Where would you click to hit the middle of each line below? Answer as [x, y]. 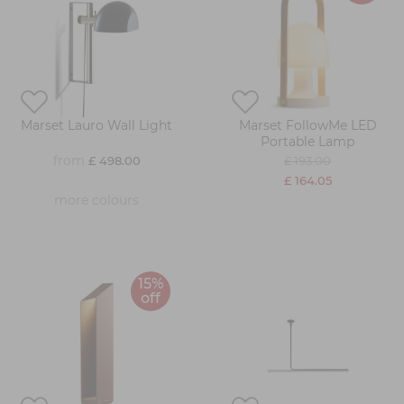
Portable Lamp [308, 142]
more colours [96, 201]
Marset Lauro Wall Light [96, 126]
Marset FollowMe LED [308, 126]
